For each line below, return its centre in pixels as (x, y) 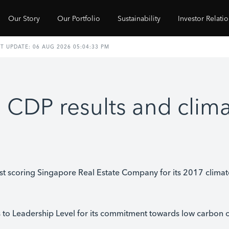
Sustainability (139, 18)
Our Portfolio (79, 18)
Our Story (24, 18)
